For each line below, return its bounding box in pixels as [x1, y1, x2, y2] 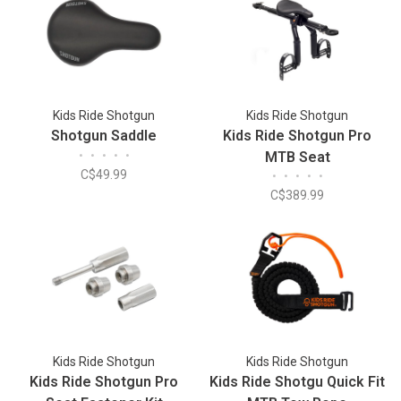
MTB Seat [264, 148, 330, 166]
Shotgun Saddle [51, 126, 157, 144]
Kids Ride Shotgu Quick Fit [209, 373, 385, 390]
